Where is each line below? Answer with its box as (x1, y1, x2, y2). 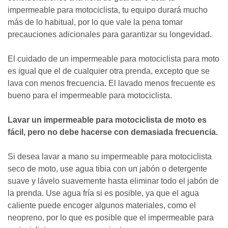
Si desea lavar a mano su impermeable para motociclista (8, 152, 212, 161)
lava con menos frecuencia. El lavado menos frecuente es (8, 79, 215, 88)
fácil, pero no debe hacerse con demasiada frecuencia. (8, 128, 218, 136)
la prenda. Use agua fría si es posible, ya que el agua (8, 189, 199, 197)
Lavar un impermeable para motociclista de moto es (8, 116, 207, 124)
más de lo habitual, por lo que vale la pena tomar (8, 18, 183, 26)
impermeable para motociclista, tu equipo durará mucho (8, 6, 208, 14)
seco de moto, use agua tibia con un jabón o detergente (8, 164, 207, 173)
